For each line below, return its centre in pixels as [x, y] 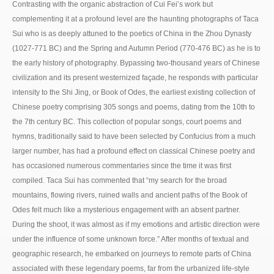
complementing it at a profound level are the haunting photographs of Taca [135, 19]
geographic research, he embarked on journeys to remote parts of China [132, 254]
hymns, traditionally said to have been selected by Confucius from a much [134, 136]
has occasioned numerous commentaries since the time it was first [122, 165]
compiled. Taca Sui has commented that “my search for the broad [120, 180]
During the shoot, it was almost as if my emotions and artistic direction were [136, 224]
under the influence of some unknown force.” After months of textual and [131, 239]
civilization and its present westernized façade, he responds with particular [135, 77]
